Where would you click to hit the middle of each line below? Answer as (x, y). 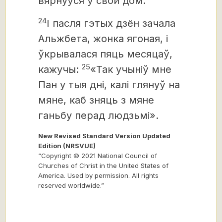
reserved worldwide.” (71, 185)
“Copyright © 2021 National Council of (98, 156)
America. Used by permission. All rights (98, 175)
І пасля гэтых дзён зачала (111, 23)
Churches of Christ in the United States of (103, 166)
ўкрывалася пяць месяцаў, (105, 54)
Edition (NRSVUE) (67, 146)
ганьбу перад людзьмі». (98, 115)
